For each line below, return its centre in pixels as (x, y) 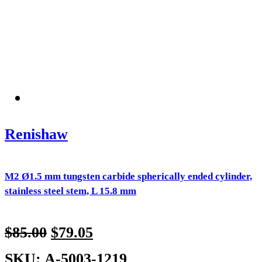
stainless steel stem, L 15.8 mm (70, 191)
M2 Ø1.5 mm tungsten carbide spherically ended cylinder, (128, 177)
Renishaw (36, 135)
